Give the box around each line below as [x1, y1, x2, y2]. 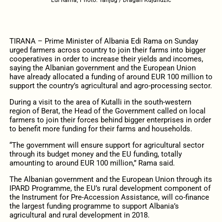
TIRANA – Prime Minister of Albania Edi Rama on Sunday [9, 36, 198, 46]
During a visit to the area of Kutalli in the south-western [9, 97, 191, 107]
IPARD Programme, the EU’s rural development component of [9, 184, 211, 193]
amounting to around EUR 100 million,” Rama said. [9, 158, 175, 167]
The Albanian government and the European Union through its [9, 175, 212, 184]
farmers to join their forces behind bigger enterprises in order [9, 115, 211, 124]
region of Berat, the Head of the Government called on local [9, 106, 206, 115]
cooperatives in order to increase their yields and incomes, [9, 54, 203, 63]
